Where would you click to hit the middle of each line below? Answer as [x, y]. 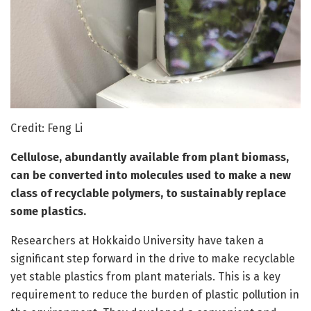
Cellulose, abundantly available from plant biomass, [150, 158]
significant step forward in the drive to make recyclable [153, 259]
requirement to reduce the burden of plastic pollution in [155, 295]
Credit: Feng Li [47, 128]
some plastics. [48, 212]
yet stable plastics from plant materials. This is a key [145, 277]
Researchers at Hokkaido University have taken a [137, 241]
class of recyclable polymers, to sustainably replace [148, 194]
